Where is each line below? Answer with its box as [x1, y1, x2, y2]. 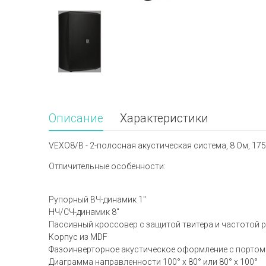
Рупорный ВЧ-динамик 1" [49, 195, 146, 204]
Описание [49, 112, 103, 125]
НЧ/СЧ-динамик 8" [49, 207, 119, 217]
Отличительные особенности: [49, 161, 166, 171]
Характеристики [120, 112, 208, 125]
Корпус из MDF [49, 232, 107, 242]
